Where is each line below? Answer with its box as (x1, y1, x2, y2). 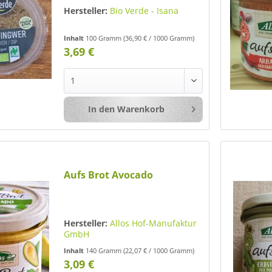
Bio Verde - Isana (110, 4, 179, 16)
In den (87, 103, 115, 115)
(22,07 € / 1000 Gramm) (123, 246, 195, 256)
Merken (217, 103, 248, 115)
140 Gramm (86, 246, 124, 256)
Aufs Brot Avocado (64, 168, 154, 182)
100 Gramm (86, 33, 124, 42)
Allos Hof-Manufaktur (110, 217, 197, 229)
